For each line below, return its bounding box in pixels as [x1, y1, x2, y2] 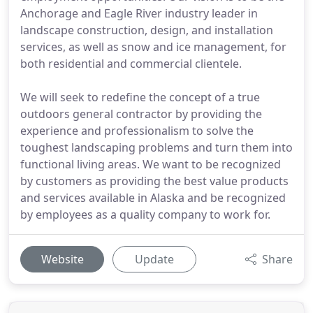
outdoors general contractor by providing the [20, 106, 262, 122]
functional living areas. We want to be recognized [20, 156, 281, 172]
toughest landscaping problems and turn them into [20, 140, 293, 155]
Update [135, 252, 174, 267]
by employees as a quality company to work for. [20, 207, 270, 222]
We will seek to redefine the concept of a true [20, 89, 260, 105]
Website [41, 252, 84, 267]
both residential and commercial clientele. [20, 56, 242, 71]
